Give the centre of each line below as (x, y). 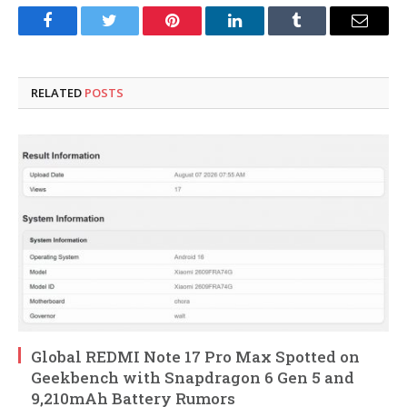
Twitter (132, 34)
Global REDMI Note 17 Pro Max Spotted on (195, 356)
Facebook (78, 34)
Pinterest (200, 34)
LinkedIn (263, 34)
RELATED (58, 92)
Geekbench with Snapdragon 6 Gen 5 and (193, 377)
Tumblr (320, 34)
